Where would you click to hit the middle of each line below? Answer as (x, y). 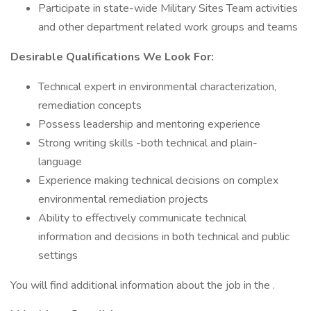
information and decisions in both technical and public (164, 237)
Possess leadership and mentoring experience (149, 124)
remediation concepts (90, 106)
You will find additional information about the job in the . (143, 285)
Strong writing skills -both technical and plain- (148, 143)
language (60, 162)
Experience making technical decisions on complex (158, 180)
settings (58, 255)
